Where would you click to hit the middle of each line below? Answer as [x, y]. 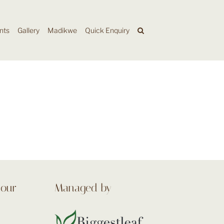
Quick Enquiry [107, 30]
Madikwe [62, 30]
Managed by [83, 188]
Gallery [28, 30]
